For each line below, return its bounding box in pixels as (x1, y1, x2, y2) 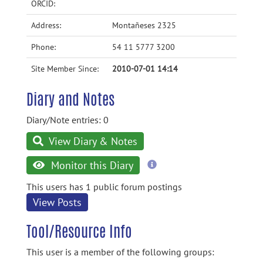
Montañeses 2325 (112, 20, 176, 31)
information (156, 169, 203, 181)
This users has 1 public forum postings (26, 181, 182, 193)
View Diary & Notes (46, 134, 138, 148)
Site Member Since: (31, 63, 99, 74)
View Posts (33, 195, 82, 209)
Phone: (31, 42, 56, 52)
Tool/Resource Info (26, 220, 132, 242)
